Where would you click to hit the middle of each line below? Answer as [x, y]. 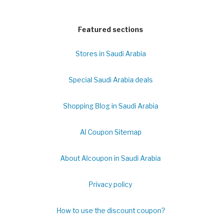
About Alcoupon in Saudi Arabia [110, 159]
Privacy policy [110, 185]
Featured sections [110, 30]
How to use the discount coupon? [110, 211]
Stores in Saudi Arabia [110, 54]
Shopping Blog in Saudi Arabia [110, 106]
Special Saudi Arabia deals [110, 80]
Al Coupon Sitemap [110, 132]
